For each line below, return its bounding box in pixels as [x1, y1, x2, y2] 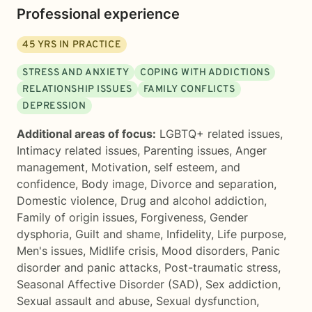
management [17, 160, 85, 174]
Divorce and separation [150, 177, 274, 191]
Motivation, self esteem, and [91, 160, 240, 174]
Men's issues [17, 244, 83, 258]
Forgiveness [141, 210, 203, 224]
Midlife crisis [89, 244, 155, 258]
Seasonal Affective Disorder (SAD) [17, 277, 199, 291]
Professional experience [17, 6, 180, 22]
